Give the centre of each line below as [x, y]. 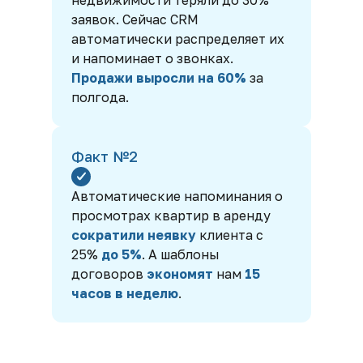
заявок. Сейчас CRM [135, 19]
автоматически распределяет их [178, 39]
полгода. [100, 97]
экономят [181, 274]
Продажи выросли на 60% [159, 78]
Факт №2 [105, 156]
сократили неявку [134, 235]
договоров [109, 274]
